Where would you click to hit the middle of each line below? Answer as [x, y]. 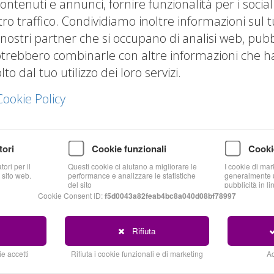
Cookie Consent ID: [71, 195]
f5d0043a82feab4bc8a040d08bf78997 [170, 195]
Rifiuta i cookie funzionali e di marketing [137, 253]
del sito [80, 184]
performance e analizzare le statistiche [132, 175]
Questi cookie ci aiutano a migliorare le [132, 166]
